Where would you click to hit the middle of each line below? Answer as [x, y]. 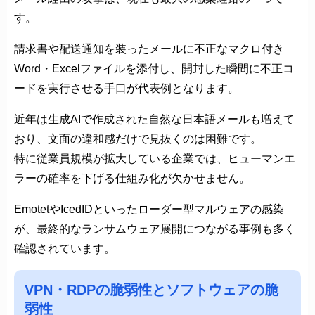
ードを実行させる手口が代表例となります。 [127, 88]
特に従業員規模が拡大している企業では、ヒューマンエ [155, 158]
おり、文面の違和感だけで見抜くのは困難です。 [138, 139]
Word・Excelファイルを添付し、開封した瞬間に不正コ [154, 68]
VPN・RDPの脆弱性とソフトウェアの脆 [152, 289]
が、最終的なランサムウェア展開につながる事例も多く [155, 229]
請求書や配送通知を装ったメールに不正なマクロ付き [149, 49]
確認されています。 [65, 248]
